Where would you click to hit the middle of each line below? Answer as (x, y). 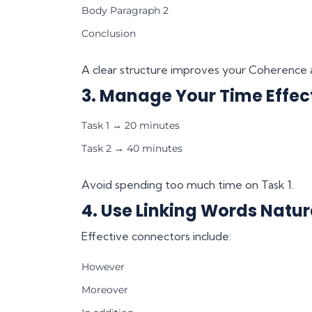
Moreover (105, 289)
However (103, 266)
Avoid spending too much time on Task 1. (188, 184)
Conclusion (109, 33)
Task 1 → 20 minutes (131, 125)
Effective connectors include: (156, 236)
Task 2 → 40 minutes (132, 148)
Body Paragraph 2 (125, 10)
